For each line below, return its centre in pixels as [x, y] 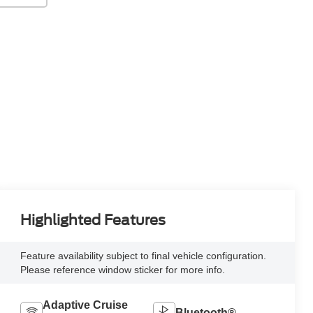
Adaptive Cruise [85, 305]
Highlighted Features [93, 220]
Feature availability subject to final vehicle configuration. [143, 256]
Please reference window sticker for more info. [122, 270]
